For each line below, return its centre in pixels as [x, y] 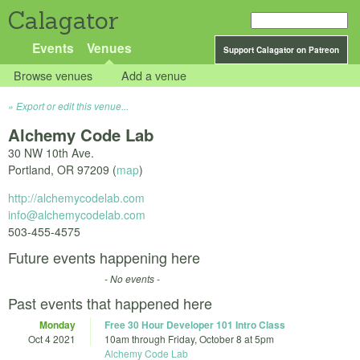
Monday [57, 325]
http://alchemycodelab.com [76, 198]
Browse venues [53, 76]
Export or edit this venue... [72, 106]
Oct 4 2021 [52, 339]
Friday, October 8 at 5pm [221, 339]
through [149, 339]
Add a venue [154, 76]
